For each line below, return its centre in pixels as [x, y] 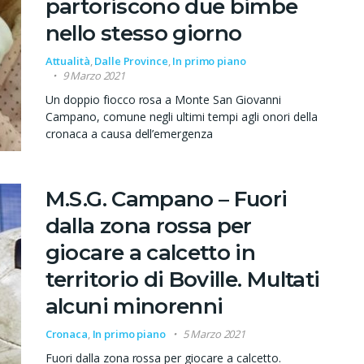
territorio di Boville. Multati [182, 279]
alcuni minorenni [134, 306]
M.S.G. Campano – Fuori [166, 199]
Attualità [67, 61]
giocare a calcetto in [150, 252]
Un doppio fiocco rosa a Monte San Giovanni [163, 100]
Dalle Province [131, 61]
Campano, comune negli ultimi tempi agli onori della [182, 117]
